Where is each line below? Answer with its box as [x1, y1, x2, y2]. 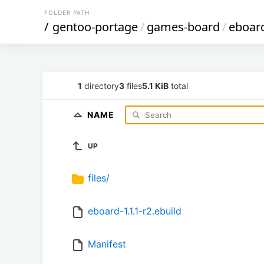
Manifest [88, 238, 126, 250]
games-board [147, 19, 220, 35]
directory [82, 80, 119, 91]
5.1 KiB [142, 80, 169, 91]
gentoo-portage [52, 19, 138, 35]
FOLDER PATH [44, 9, 90, 16]
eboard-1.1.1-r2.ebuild [88, 205, 181, 217]
